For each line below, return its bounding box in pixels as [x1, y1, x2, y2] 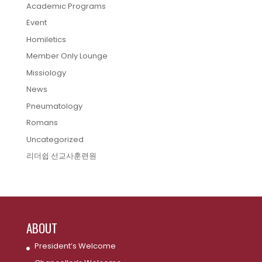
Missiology [26, 67, 66, 78]
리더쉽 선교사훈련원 [26, 150, 96, 162]
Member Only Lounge [26, 50, 108, 62]
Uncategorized [26, 133, 84, 145]
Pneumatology [26, 100, 82, 112]
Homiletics [26, 33, 66, 45]
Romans [26, 117, 58, 129]
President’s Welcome [34, 240, 116, 252]
